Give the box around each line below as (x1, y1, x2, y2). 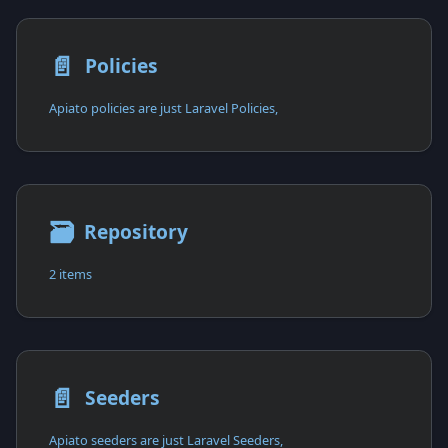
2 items (49, 264, 92, 283)
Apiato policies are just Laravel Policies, (49, 98, 278, 117)
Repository (83, 218, 188, 246)
